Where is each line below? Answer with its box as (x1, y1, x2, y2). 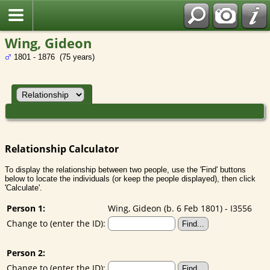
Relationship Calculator (5, 142, 119, 155)
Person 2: (7, 246, 45, 259)
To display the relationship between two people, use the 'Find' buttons (5, 165, 246, 174)
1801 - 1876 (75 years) (11, 52, 95, 61)
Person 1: (7, 202, 45, 214)
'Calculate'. (5, 183, 42, 192)
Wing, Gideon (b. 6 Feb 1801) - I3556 (108, 202, 252, 214)
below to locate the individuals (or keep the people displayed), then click (5, 174, 256, 183)
